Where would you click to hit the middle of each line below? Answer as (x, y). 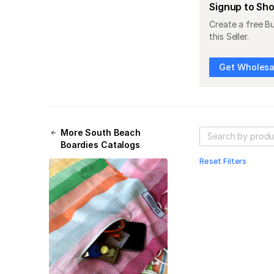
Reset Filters (223, 161)
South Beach (113, 132)
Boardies (79, 144)
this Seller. (229, 36)
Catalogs (119, 144)
